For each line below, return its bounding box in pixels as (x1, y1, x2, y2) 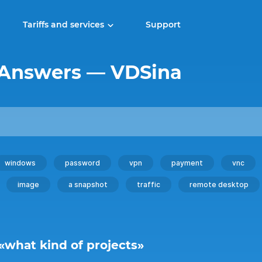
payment (171, 158, 203, 167)
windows (5, 158, 36, 167)
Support (145, 19, 181, 30)
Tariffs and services (22, 19, 104, 30)
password (65, 158, 100, 167)
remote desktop (189, 180, 249, 189)
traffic (137, 180, 160, 189)
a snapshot (68, 180, 108, 189)
